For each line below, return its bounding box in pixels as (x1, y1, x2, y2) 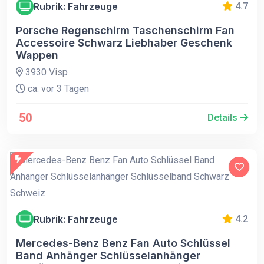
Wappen (16, 49, 58, 61)
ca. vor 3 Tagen (25, 83, 89, 94)
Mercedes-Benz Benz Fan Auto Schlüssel (16, 237, 230, 249)
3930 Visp (23, 67, 68, 78)
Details (207, 112, 240, 123)
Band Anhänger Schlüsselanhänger (16, 249, 200, 262)
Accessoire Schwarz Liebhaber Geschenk (16, 37, 232, 49)
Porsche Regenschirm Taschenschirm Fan (16, 24, 235, 37)
